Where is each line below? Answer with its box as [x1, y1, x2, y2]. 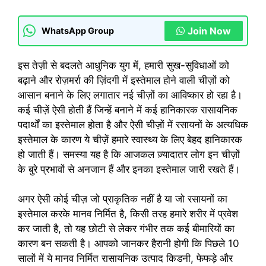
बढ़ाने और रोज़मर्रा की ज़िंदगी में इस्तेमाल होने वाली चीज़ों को [18, 74, 230, 86]
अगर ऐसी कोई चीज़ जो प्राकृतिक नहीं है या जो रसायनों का [18, 193, 227, 205]
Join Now [188, 24, 231, 37]
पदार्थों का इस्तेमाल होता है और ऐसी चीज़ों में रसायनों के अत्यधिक [18, 118, 248, 131]
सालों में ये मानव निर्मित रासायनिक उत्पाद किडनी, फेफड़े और [18, 252, 233, 265]
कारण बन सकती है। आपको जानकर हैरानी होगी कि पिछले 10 [18, 237, 239, 250]
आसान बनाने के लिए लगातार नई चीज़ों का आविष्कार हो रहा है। [18, 88, 242, 101]
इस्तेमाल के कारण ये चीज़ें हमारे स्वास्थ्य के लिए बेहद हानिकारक [18, 133, 242, 145]
